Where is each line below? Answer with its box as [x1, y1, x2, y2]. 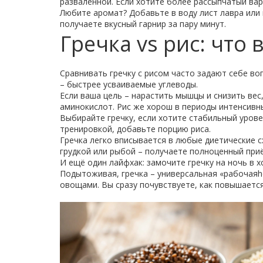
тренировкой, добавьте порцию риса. [60, 123, 211, 134]
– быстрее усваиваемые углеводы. [60, 79, 198, 90]
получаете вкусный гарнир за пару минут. [60, 18, 226, 29]
